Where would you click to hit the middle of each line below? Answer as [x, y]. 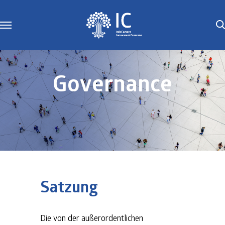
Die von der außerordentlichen [92, 218]
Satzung [69, 186]
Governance [113, 83]
